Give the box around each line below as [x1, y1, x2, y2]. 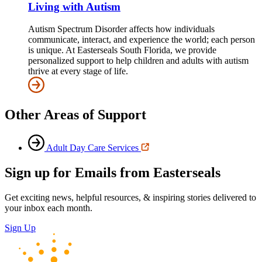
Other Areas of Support [5, 107, 146, 123]
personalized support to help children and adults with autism [28, 56, 249, 66]
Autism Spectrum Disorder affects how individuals [28, 24, 215, 35]
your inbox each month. [5, 203, 92, 213]
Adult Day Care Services [46, 143, 139, 153]
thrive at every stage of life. [28, 66, 128, 77]
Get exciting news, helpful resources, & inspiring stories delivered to [5, 192, 256, 203]
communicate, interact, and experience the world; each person [28, 35, 255, 45]
